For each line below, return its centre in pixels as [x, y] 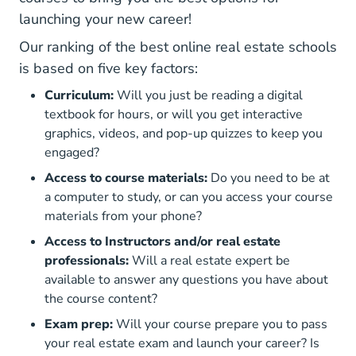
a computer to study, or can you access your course [189, 197]
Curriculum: [79, 95]
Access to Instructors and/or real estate [163, 241]
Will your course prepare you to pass [220, 324]
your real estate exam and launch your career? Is [182, 343]
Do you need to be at [269, 178]
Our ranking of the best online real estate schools [178, 46]
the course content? [101, 298]
